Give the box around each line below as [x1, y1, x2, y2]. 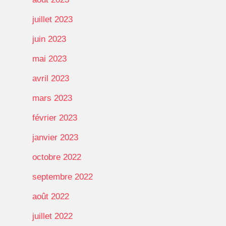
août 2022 [32, 191, 69, 201]
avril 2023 [32, 73, 69, 83]
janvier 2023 [32, 132, 78, 142]
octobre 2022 [32, 152, 81, 162]
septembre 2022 [32, 172, 93, 182]
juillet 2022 [32, 211, 73, 221]
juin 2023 [32, 34, 66, 44]
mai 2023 [32, 53, 67, 64]
